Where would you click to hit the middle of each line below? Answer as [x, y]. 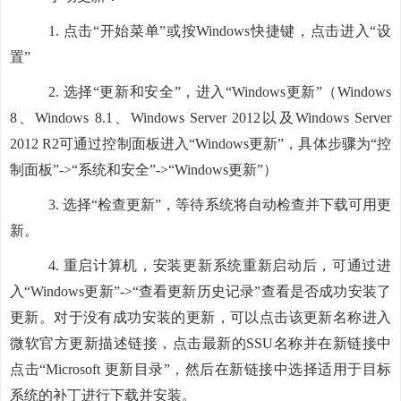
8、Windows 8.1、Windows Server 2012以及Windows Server [200, 118]
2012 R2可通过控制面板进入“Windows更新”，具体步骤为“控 [200, 144]
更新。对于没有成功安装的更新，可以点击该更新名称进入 [200, 317]
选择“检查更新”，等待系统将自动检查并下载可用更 [227, 205]
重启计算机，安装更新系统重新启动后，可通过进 [227, 265]
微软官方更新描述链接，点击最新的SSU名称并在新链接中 [200, 343]
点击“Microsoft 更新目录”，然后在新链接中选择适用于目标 [200, 369]
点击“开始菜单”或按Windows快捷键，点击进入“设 [227, 31]
